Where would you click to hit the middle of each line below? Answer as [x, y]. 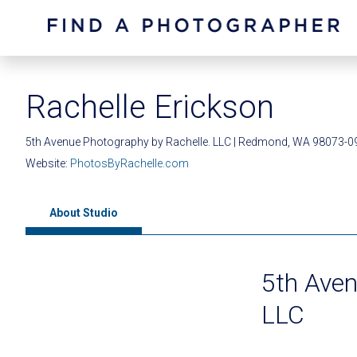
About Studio [84, 213]
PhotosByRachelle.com [129, 163]
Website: [48, 163]
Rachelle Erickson [150, 107]
